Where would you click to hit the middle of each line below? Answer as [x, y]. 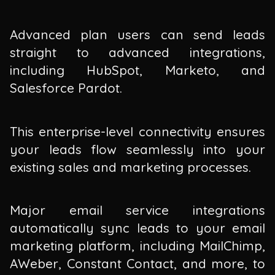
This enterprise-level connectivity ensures [137, 131]
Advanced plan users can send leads [137, 34]
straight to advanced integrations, [137, 52]
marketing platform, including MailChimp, [137, 246]
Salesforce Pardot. [66, 87]
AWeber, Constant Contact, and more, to [137, 264]
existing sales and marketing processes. [130, 167]
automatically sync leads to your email [137, 228]
